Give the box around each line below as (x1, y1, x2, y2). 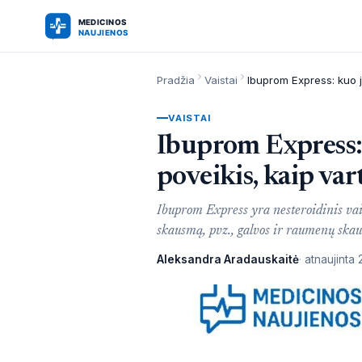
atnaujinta (301, 253, 358, 266)
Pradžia (157, 74, 195, 86)
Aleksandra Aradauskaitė (157, 253, 299, 266)
